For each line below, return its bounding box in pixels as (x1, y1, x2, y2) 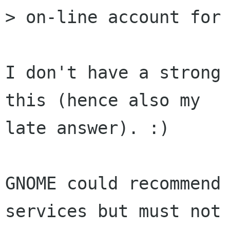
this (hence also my (5, 90, 200, 111)
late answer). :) (5, 118, 169, 139)
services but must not (5, 201, 221, 222)
